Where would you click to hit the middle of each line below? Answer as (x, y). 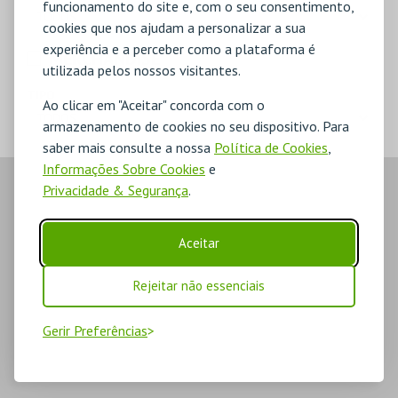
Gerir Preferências (95, 330)
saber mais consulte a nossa (128, 147)
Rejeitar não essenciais (199, 286)
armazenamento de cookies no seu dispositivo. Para (196, 126)
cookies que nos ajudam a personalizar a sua (174, 28)
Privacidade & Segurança (115, 190)
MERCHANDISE (104, 59)
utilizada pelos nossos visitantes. (142, 70)
